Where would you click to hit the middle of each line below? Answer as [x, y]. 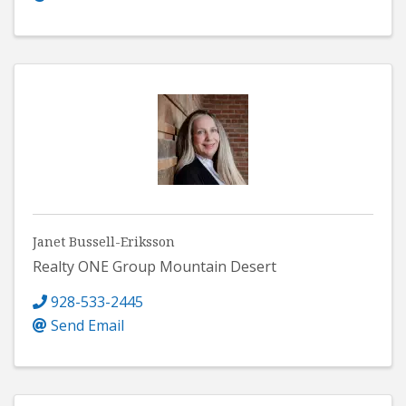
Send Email [87, 325]
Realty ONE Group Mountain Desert [155, 266]
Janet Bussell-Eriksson [104, 241]
